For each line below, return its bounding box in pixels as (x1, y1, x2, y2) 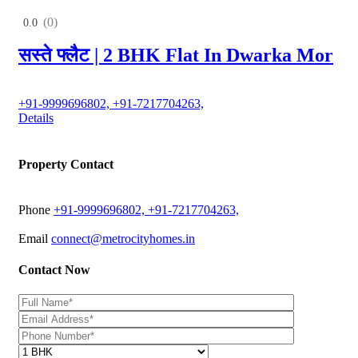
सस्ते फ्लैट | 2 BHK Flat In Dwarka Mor (18, 45, 333, 66)
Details (18, 111, 54, 125)
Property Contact (18, 157, 113, 171)
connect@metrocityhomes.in (51, 231, 195, 245)
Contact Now (18, 263, 90, 277)
